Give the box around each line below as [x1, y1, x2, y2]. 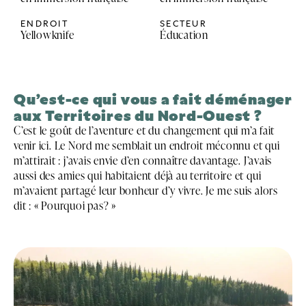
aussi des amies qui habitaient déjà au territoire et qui [14, 167, 262, 182]
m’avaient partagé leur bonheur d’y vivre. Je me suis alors [14, 182, 278, 197]
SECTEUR [160, 16, 207, 29]
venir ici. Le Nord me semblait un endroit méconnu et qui [14, 137, 280, 152]
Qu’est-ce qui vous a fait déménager [14, 86, 292, 109]
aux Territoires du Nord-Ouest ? [14, 102, 262, 126]
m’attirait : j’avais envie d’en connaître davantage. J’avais [14, 152, 273, 167]
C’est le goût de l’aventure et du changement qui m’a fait [14, 122, 275, 137]
